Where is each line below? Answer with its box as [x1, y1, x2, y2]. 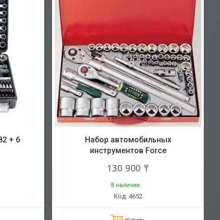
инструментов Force [89, 145, 166, 155]
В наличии [111, 181, 140, 189]
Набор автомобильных [84, 135, 171, 144]
